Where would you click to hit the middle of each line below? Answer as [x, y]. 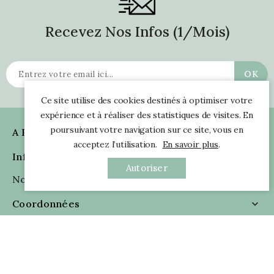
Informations [45, 156]
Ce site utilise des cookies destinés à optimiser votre [147, 100]
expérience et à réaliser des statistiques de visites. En [147, 115]
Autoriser [147, 168]
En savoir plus [190, 144]
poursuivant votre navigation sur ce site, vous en [147, 130]
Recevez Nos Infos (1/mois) [137, 31]
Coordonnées [46, 204]
